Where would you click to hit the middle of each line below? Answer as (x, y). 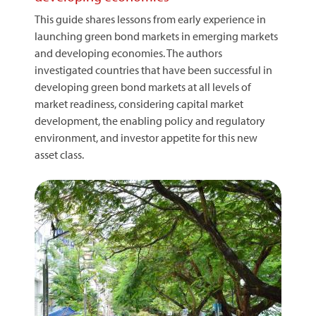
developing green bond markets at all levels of (143, 87)
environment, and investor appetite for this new (146, 138)
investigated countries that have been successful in (153, 70)
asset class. (59, 154)
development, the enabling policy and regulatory (150, 121)
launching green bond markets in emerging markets (156, 36)
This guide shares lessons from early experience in (150, 19)
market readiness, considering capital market (139, 104)
